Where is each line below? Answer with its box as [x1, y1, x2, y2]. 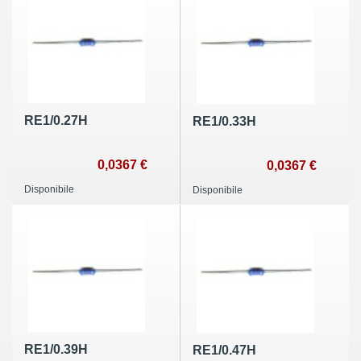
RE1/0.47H [193, 343, 256, 358]
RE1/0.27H [24, 114, 88, 128]
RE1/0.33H [193, 114, 256, 129]
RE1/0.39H [24, 342, 88, 357]
